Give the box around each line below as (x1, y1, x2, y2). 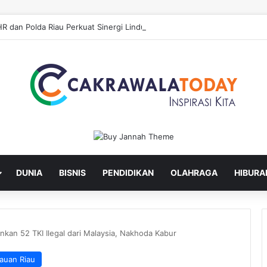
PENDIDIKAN (103, 167, 154, 178)
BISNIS (59, 167, 86, 178)
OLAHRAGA (170, 167, 218, 178)
